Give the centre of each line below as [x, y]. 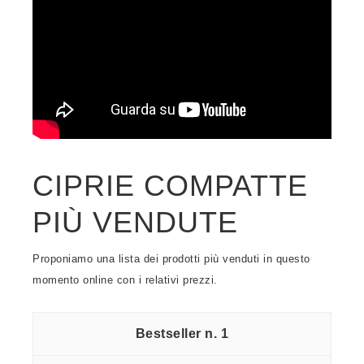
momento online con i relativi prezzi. [125, 280]
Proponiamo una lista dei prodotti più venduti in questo [171, 259]
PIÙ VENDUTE [135, 222]
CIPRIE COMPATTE [170, 186]
